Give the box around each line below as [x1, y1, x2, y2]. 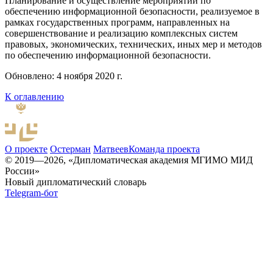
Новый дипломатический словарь [5, 177, 146, 188]
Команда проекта [129, 144, 200, 155]
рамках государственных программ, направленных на [5, 17, 230, 28]
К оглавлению [5, 91, 64, 102]
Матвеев [93, 144, 129, 155]
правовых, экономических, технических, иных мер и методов [5, 39, 262, 50]
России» [5, 166, 40, 177]
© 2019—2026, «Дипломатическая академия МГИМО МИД [5, 155, 253, 166]
